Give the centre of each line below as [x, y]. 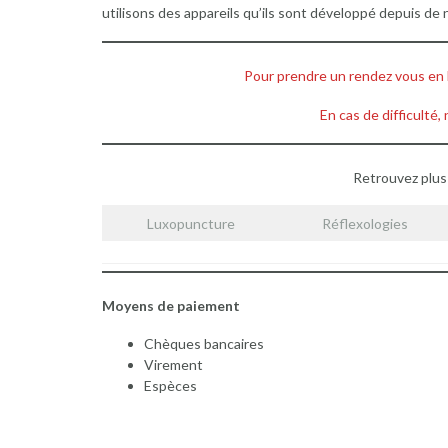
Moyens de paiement [171, 305]
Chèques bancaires [204, 344]
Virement [173, 365]
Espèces [170, 386]
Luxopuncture [190, 223]
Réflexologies [365, 223]
